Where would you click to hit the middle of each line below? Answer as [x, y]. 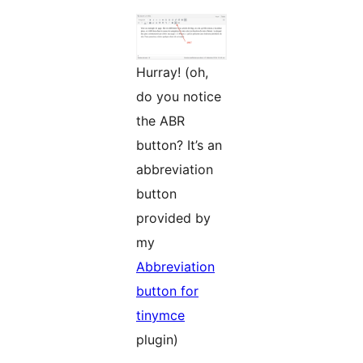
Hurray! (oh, [172, 73]
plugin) [157, 340]
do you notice [179, 97]
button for [167, 291]
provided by [173, 218]
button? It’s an [179, 145]
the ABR [160, 121]
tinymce [160, 316]
